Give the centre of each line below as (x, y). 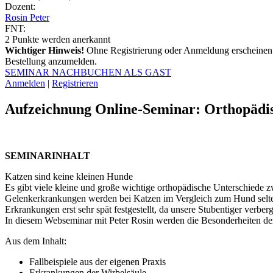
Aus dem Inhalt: (36, 241)
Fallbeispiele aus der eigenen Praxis (97, 261)
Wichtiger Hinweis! (44, 50)
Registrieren (75, 83)
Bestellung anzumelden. (51, 61)
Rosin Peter (27, 17)
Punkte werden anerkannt (61, 39)
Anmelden (25, 83)
